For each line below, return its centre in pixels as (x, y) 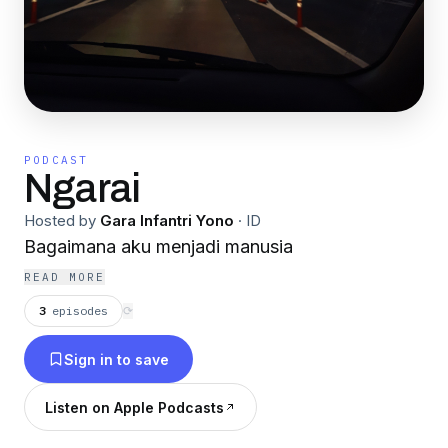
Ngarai (82, 188)
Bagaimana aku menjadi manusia (158, 246)
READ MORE (64, 277)
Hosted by (60, 220)
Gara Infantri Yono (167, 220)
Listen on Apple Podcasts (134, 407)
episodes (80, 310)
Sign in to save (116, 359)
